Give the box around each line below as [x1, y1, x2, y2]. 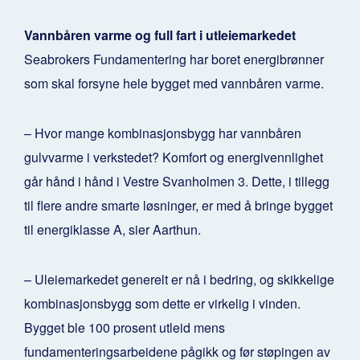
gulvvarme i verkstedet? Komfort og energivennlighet [24, 148, 323, 167]
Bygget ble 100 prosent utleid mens [24, 318, 225, 337]
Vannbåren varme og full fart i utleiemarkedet [24, 26, 296, 45]
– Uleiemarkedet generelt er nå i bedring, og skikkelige [24, 270, 334, 289]
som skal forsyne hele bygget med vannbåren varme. [24, 74, 324, 93]
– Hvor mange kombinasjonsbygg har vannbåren [24, 124, 301, 143]
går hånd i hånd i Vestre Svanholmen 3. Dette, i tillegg [24, 172, 329, 191]
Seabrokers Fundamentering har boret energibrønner [24, 50, 324, 69]
